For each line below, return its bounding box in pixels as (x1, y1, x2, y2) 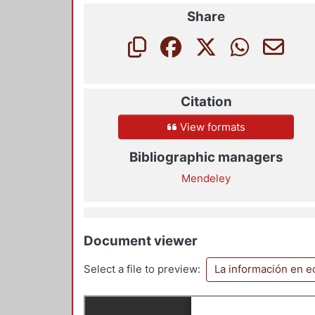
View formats (176, 120, 245, 134)
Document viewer (84, 233, 198, 250)
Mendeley (181, 171, 231, 185)
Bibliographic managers (129, 149, 283, 166)
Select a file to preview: (84, 262, 200, 276)
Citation (180, 93, 232, 110)
